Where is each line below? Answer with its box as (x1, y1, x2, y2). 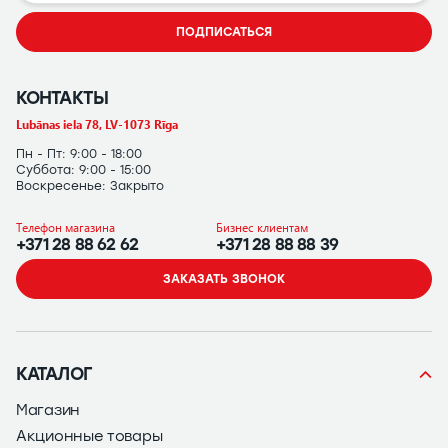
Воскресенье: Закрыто (16, 179, 164, 193)
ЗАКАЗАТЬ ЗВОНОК (163, 272, 285, 286)
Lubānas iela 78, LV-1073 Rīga (16, 116, 178, 132)
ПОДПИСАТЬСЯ (176, 25, 272, 39)
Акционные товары (16, 427, 163, 445)
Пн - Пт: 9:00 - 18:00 (16, 147, 142, 161)
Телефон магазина (16, 219, 115, 235)
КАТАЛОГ (16, 363, 92, 384)
